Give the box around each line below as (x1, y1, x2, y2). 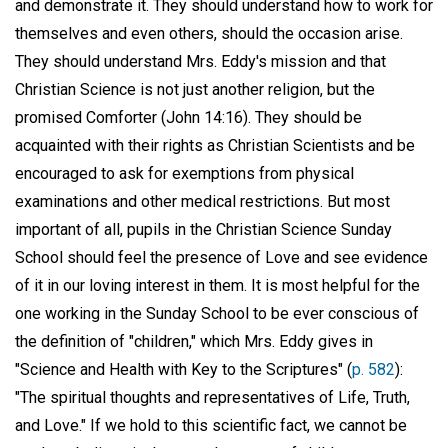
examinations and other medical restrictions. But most (15, 191, 390, 211)
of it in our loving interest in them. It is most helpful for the (15, 275, 420, 295)
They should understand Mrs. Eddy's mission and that (15, 51, 386, 71)
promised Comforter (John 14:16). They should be (15, 107, 362, 127)
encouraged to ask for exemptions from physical (15, 163, 354, 183)
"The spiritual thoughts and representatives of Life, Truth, (15, 387, 410, 407)
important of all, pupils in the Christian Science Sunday (15, 219, 392, 239)
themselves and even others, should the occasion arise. (15, 23, 403, 43)
